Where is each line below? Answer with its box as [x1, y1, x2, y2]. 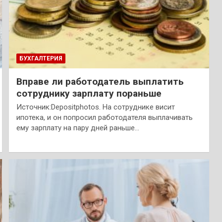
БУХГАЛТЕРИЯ [19, 55, 62, 62]
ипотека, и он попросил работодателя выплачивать [16, 112, 193, 122]
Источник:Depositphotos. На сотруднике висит [16, 102, 175, 111]
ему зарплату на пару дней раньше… [16, 123, 139, 132]
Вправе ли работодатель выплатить [16, 75, 184, 87]
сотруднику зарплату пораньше [16, 87, 162, 99]
